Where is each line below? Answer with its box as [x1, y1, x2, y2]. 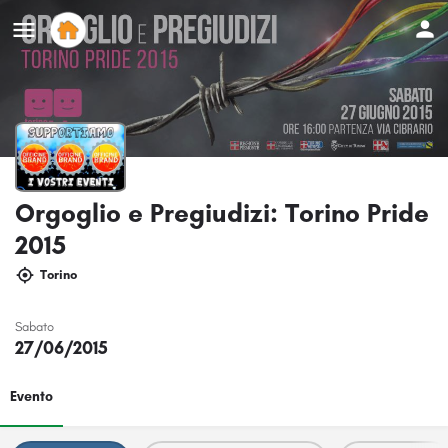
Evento [10, 387, 53, 405]
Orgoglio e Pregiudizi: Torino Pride [15, 196, 429, 229]
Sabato [15, 318, 54, 334]
